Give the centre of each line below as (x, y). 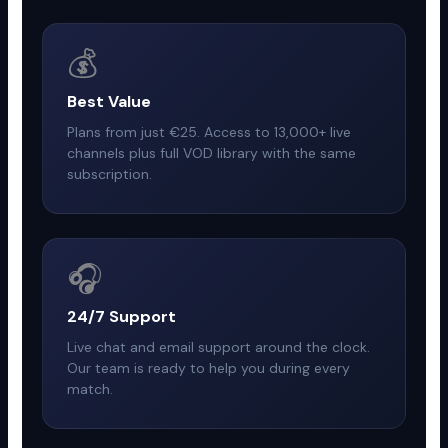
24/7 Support (122, 316)
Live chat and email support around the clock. (219, 346)
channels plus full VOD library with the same (212, 152)
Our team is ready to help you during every (209, 367)
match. (90, 388)
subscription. (110, 173)
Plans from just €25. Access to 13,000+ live (209, 131)
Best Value (109, 101)
